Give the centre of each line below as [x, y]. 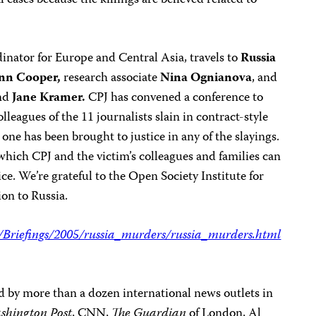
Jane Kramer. [49, 98]
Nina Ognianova [206, 78]
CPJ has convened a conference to [175, 98]
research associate [111, 78]
